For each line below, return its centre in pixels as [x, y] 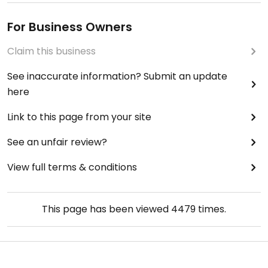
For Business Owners [70, 27]
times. [211, 209]
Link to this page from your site [79, 117]
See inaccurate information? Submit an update [117, 77]
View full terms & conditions [72, 167]
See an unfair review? [57, 142]
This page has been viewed [106, 209]
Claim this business [51, 51]
